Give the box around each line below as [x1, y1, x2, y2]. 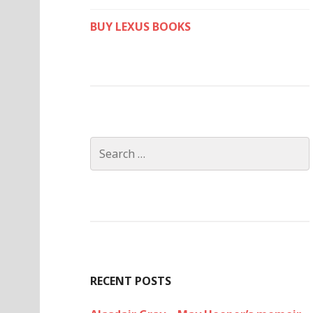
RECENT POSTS [90, 273, 171, 289]
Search [89, 137, 125, 152]
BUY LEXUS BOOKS [90, 19, 191, 34]
